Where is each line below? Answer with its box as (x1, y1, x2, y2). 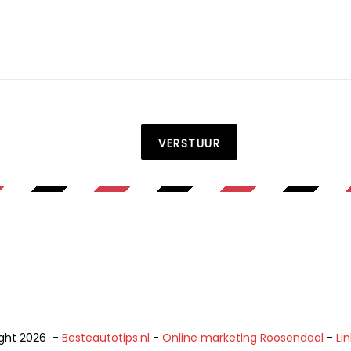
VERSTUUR (158, 136, 221, 151)
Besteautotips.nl (61, 329, 150, 346)
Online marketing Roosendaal (161, 329, 324, 346)
